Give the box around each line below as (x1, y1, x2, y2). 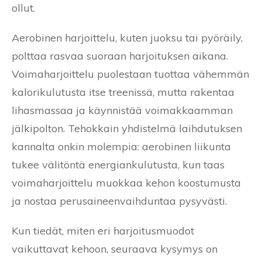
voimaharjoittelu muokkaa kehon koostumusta (12, 175, 241, 189)
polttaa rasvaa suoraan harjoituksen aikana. (12, 49, 228, 63)
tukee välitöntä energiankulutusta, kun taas (12, 157, 225, 171)
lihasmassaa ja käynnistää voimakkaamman (12, 103, 233, 117)
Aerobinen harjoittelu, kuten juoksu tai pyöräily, (12, 30, 243, 44)
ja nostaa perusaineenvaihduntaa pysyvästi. (12, 194, 227, 208)
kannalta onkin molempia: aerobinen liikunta (12, 139, 231, 153)
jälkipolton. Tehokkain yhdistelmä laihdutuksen (12, 121, 242, 135)
